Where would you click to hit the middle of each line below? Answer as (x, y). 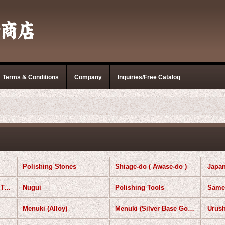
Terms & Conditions (31, 77)
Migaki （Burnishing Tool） (8, 188)
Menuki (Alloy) (45, 209)
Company (88, 77)
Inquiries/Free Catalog (149, 77)
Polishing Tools (140, 188)
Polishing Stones (50, 166)
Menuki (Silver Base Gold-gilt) (191, 209)
